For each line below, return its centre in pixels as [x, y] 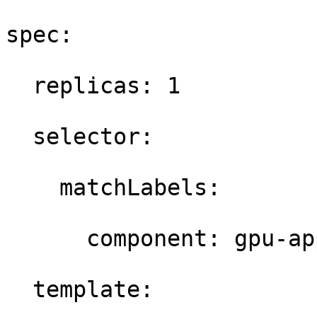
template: [86, 289]
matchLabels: [120, 188]
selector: [86, 137]
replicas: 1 [100, 86]
